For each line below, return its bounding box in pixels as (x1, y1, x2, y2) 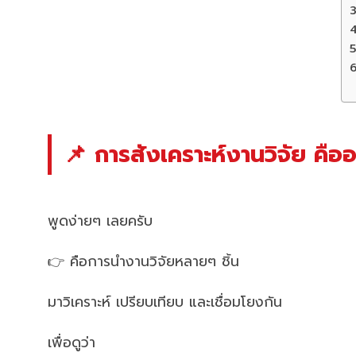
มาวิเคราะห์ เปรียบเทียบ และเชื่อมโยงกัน (48, 292, 282, 313)
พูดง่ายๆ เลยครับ (48, 211, 153, 232)
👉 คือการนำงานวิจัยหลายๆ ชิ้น (48, 251, 239, 273)
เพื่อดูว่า (48, 332, 95, 354)
